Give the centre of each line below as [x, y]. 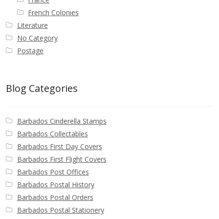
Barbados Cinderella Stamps [62, 121]
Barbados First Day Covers [59, 146]
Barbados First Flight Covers [62, 159]
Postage [30, 51]
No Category [37, 38]
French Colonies [54, 13]
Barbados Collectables [52, 133]
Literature [32, 25]
